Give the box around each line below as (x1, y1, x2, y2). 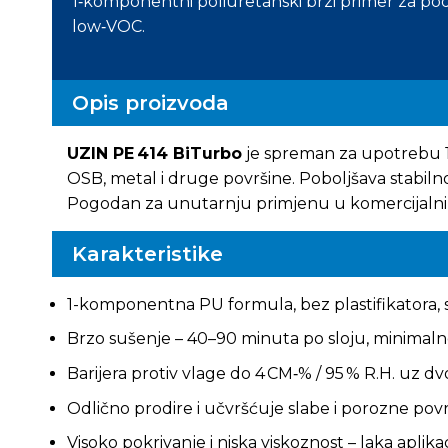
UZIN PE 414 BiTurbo (66, 143, 242, 163)
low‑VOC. (71, 17, 145, 37)
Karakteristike (71, 241, 223, 266)
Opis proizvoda (71, 90, 229, 115)
